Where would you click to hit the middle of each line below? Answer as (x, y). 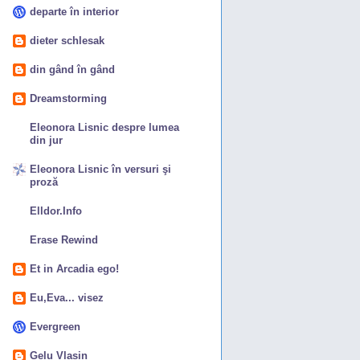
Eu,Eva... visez (67, 297)
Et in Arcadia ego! (74, 268)
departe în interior (74, 11)
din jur (46, 140)
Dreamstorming (68, 98)
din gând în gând (72, 69)
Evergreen (55, 326)
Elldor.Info (56, 211)
